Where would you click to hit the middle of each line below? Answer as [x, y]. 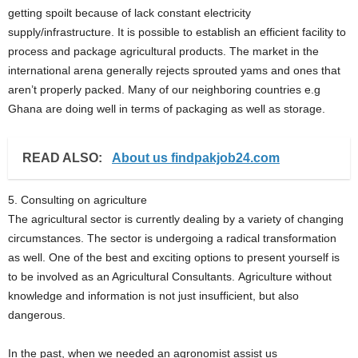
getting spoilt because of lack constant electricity [129, 13]
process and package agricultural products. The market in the [163, 51]
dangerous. [37, 315]
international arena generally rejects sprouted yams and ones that [174, 70]
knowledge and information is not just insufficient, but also [153, 296]
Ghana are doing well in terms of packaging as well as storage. [167, 109]
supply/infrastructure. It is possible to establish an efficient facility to [177, 32]
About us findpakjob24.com [196, 158]
